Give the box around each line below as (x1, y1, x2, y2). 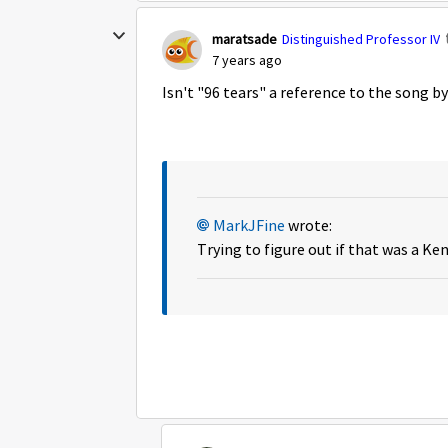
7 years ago (212, 51, 282, 69)
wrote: (285, 216, 332, 236)
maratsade (212, 29, 277, 48)
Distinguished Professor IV (282, 29, 440, 48)
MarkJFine (213, 216, 285, 236)
